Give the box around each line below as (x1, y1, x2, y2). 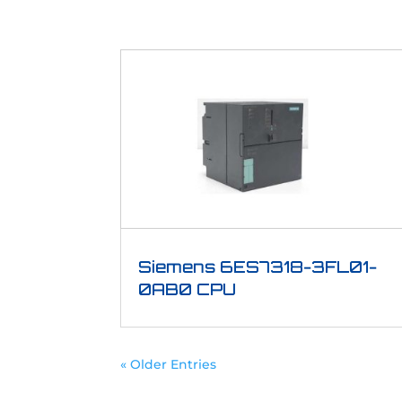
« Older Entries (120, 355, 217, 372)
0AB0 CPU (138, 278, 237, 299)
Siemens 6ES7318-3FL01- (138, 256, 378, 276)
